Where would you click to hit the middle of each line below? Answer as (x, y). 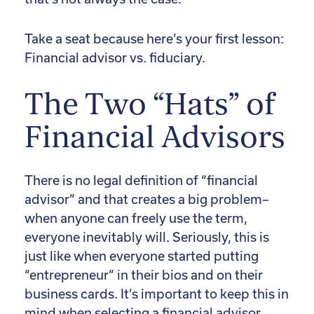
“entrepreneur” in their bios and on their (144, 275)
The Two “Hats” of (150, 105)
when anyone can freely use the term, (136, 218)
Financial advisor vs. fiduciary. (115, 58)
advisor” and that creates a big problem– (147, 199)
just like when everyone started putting (142, 256)
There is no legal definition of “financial (141, 180)
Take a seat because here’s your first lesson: (154, 39)
